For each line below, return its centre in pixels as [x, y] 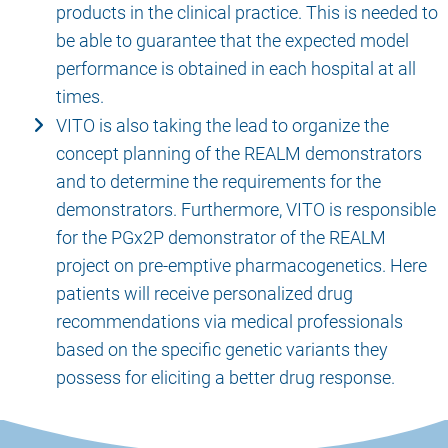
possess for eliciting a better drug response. [225, 378]
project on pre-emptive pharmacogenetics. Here [241, 266]
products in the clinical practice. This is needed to [246, 13]
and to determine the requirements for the [218, 182]
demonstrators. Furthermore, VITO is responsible [245, 210]
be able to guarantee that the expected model [232, 41]
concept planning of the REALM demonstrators [238, 154]
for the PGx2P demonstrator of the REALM [220, 238]
